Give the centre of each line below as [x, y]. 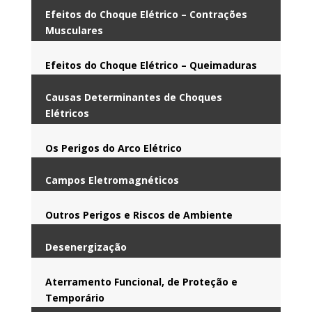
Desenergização [86, 247]
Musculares [74, 30]
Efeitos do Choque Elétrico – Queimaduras [151, 65]
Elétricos [67, 113]
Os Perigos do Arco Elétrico [113, 148]
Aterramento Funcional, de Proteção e [141, 281]
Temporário [75, 297]
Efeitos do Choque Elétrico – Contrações [146, 14]
